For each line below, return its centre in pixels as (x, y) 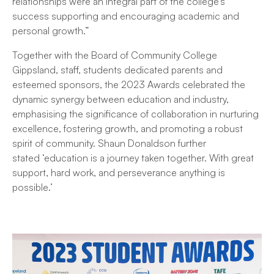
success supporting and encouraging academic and (126, 16)
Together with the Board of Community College (115, 55)
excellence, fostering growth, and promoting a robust (128, 129)
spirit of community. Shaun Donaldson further (109, 143)
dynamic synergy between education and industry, (120, 99)
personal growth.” (52, 31)
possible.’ (34, 187)
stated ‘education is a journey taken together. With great (133, 158)
